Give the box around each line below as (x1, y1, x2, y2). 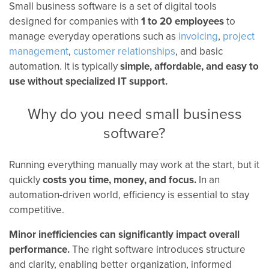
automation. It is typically (9, 59, 118, 73)
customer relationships (73, 44, 175, 58)
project (223, 29, 255, 43)
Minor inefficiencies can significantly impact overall (9, 227, 240, 241)
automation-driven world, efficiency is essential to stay (9, 187, 249, 202)
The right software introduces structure (70, 242, 246, 256)
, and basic (175, 44, 223, 58)
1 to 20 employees (139, 14, 224, 28)
